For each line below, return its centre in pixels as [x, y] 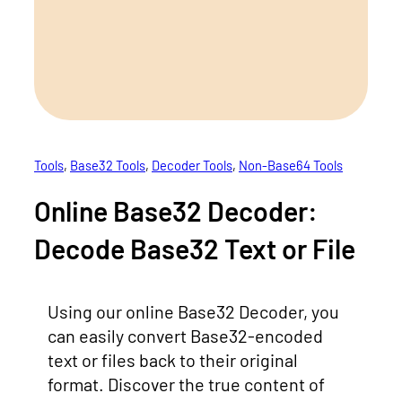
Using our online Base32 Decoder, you [193, 311]
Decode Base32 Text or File [195, 249]
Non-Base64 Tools [291, 165]
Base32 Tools [108, 165]
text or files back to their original [173, 359]
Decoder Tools [192, 165]
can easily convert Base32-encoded [185, 335]
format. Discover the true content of [186, 384]
